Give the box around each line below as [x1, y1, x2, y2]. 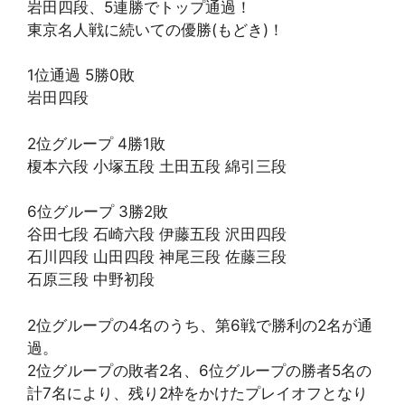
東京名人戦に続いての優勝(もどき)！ [27, 20, 284, 39]
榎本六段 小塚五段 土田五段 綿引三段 [27, 156, 287, 175]
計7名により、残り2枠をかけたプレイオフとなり [27, 383, 368, 402]
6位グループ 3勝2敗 [27, 202, 168, 221]
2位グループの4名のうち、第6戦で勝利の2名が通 [27, 316, 372, 334]
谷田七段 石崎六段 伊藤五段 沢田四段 [27, 225, 287, 243]
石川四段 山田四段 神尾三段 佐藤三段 [27, 248, 287, 266]
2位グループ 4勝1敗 [27, 134, 165, 153]
